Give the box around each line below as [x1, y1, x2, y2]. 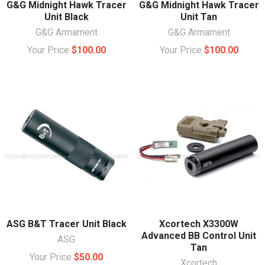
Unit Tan [180, 11, 217, 22]
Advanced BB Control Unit [141, 230, 256, 241]
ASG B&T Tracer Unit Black [6, 218, 127, 230]
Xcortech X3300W [159, 218, 238, 230]
